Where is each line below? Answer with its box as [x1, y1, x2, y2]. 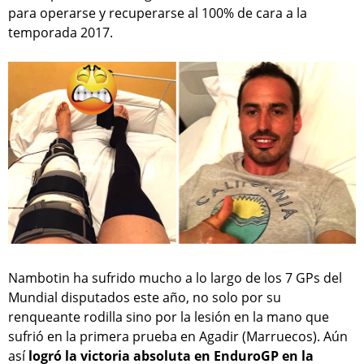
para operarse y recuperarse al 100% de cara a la [8, 3, 307, 22]
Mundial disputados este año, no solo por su [8, 288, 281, 306]
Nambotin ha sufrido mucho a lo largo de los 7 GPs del [8, 268, 342, 287]
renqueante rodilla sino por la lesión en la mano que [8, 307, 329, 326]
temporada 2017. [8, 23, 113, 41]
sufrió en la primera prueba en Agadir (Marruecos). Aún [8, 327, 348, 345]
